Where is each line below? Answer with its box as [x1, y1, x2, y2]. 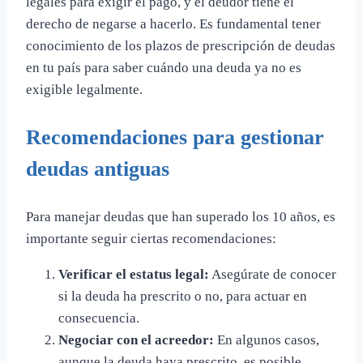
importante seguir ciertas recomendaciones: [26, 231, 276, 247]
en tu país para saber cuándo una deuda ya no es [26, 60, 301, 76]
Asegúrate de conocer [209, 267, 336, 283]
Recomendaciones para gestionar [26, 126, 324, 150]
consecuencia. [58, 310, 139, 327]
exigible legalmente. [26, 82, 143, 98]
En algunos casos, [214, 332, 319, 348]
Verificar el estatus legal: [58, 267, 209, 283]
